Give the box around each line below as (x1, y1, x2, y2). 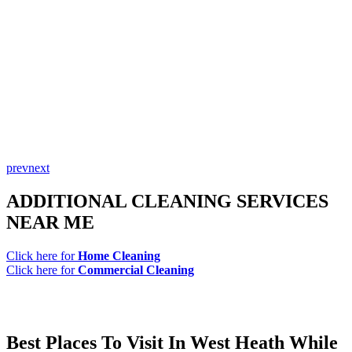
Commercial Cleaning (78, 263, 194, 277)
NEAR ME (6, 212, 94, 233)
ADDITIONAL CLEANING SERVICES (6, 191, 328, 212)
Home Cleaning (78, 249, 160, 263)
